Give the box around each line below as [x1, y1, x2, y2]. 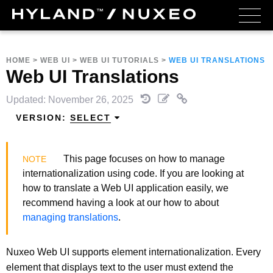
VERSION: [16, 113, 70, 122]
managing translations [23, 211, 118, 222]
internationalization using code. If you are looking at [23, 168, 244, 179]
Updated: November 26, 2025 [6, 94, 136, 105]
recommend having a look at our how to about [23, 197, 219, 208]
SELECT [70, 113, 111, 122]
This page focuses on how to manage [61, 153, 225, 164]
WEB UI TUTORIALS [80, 56, 159, 65]
